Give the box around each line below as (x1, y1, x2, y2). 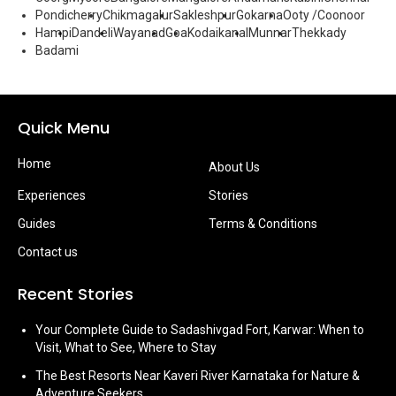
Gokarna (236, 8, 283, 22)
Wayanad (113, 26, 165, 40)
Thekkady (292, 26, 346, 40)
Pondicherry (35, 8, 103, 22)
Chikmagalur (103, 8, 173, 22)
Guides (18, 217, 56, 231)
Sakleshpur (173, 8, 236, 22)
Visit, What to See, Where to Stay (35, 340, 217, 354)
